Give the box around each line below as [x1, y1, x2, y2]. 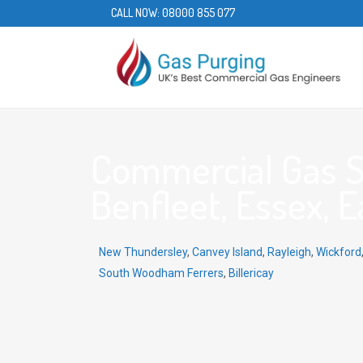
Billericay [228, 267, 274, 280]
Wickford [316, 246, 361, 258]
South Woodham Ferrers [99, 267, 224, 280]
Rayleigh [267, 246, 311, 258]
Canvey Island [192, 246, 263, 258]
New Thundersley [99, 246, 187, 258]
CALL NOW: [111, 6, 162, 19]
